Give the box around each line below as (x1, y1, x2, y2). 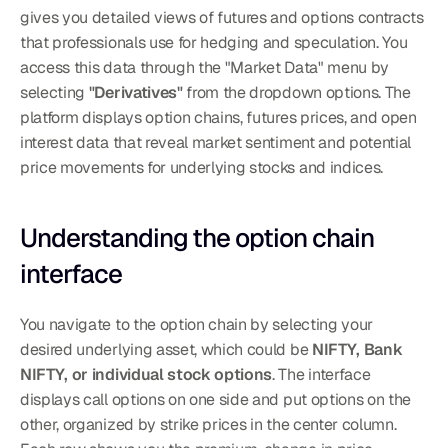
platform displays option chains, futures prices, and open (20, 106, 417, 128)
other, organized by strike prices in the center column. (20, 413, 397, 435)
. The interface (272, 363, 371, 385)
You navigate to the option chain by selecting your (20, 313, 373, 335)
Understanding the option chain (20, 220, 374, 255)
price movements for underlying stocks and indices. (20, 156, 383, 178)
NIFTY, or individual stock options (20, 363, 273, 385)
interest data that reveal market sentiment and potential (20, 131, 412, 153)
